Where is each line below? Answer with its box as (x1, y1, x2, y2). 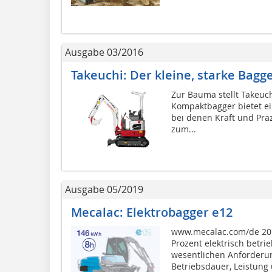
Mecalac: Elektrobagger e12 (71, 204, 233, 221)
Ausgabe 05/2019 (65, 183, 143, 197)
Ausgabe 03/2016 (65, 46, 143, 59)
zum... (171, 123, 196, 135)
